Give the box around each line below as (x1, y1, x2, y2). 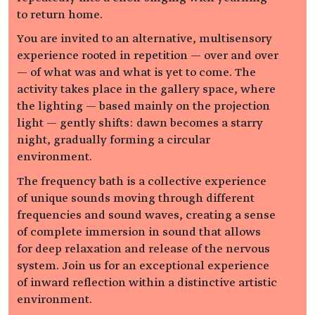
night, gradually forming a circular (17, 134, 210, 147)
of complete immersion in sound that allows (17, 226, 261, 239)
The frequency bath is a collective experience (17, 175, 266, 188)
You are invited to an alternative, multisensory (17, 32, 272, 46)
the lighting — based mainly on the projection (17, 100, 270, 113)
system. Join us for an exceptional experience (17, 259, 269, 273)
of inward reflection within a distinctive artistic (17, 276, 277, 290)
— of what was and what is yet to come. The (17, 66, 256, 79)
